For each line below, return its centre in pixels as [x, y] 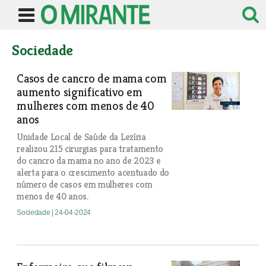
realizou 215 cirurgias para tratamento [90, 149]
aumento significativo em [80, 92]
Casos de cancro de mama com [92, 79]
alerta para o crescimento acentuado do [93, 172]
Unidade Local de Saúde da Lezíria [81, 137]
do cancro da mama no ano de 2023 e [89, 161]
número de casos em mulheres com [85, 184]
